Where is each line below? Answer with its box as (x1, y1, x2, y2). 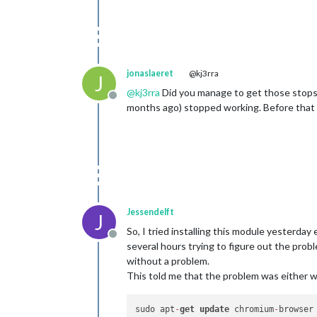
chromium (229, 304, 275, 315)
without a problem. (127, 255, 209, 267)
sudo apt (135, 304, 175, 315)
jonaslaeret (127, 68, 173, 79)
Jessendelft (127, 207, 174, 218)
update (200, 304, 230, 315)
